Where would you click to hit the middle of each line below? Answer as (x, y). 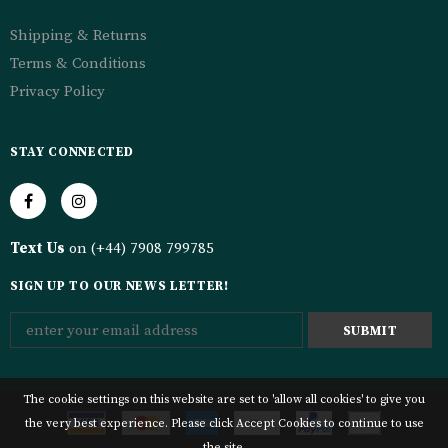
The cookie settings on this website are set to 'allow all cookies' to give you (224, 399)
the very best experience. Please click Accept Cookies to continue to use (224, 423)
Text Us (37, 248)
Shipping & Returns (78, 35)
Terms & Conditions (78, 63)
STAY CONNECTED (72, 152)
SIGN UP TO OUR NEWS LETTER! (119, 286)
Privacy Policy (57, 91)
